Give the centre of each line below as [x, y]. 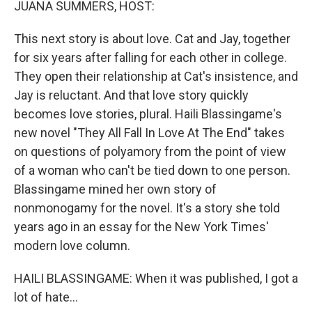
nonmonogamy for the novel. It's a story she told [147, 208]
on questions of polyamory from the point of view [150, 151]
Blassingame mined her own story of [115, 189]
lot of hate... [46, 297]
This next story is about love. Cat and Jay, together [152, 39]
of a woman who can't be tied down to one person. [152, 170]
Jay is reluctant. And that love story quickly [131, 95]
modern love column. [72, 245]
